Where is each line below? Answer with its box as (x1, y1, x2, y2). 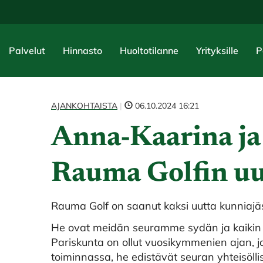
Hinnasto (63, 45, 102, 56)
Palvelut (9, 45, 45, 56)
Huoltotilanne (120, 45, 178, 56)
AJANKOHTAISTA (51, 100, 117, 111)
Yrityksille (196, 45, 238, 56)
